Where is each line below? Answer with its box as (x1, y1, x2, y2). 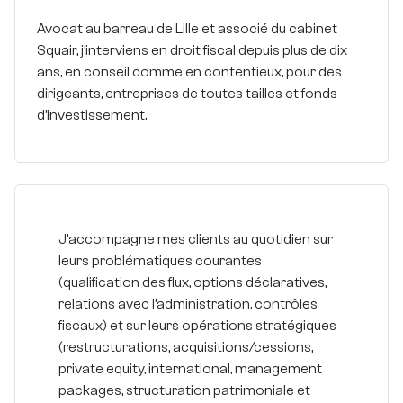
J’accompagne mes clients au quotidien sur (58, 231, 333, 248)
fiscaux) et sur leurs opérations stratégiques (58, 318, 336, 335)
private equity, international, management (58, 361, 322, 378)
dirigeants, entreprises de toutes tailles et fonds (37, 85, 337, 103)
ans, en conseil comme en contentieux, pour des (37, 64, 342, 81)
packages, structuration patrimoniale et (58, 382, 310, 399)
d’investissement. (37, 107, 147, 124)
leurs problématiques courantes (58, 253, 262, 270)
